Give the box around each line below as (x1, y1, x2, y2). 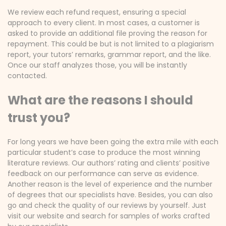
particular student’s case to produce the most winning (8, 147, 200, 157)
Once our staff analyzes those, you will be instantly (8, 60, 187, 70)
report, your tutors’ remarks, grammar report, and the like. (8, 49, 211, 60)
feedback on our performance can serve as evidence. (8, 168, 199, 179)
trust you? (8, 109, 70, 126)
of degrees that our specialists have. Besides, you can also (8, 190, 213, 200)
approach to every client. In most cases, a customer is (8, 18, 200, 28)
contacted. (8, 71, 47, 81)
